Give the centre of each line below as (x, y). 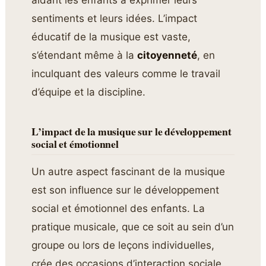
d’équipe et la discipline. (89, 92)
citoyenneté (167, 56)
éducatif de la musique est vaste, (111, 37)
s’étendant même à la (85, 56)
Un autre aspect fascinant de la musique (129, 172)
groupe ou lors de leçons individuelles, (123, 246)
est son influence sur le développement (126, 190)
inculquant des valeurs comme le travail (126, 74)
